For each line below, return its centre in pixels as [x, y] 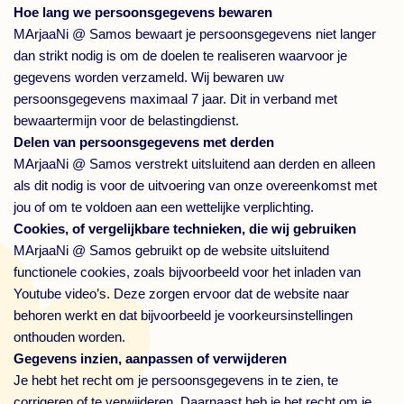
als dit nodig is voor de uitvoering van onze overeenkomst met [195, 185]
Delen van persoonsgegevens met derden [144, 142]
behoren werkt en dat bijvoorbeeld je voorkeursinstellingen [183, 315]
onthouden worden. [69, 337]
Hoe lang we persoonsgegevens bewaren [143, 12]
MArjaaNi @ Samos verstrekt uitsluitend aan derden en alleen [194, 164]
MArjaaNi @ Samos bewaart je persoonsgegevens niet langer [195, 34]
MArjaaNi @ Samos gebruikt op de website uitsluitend [171, 250]
